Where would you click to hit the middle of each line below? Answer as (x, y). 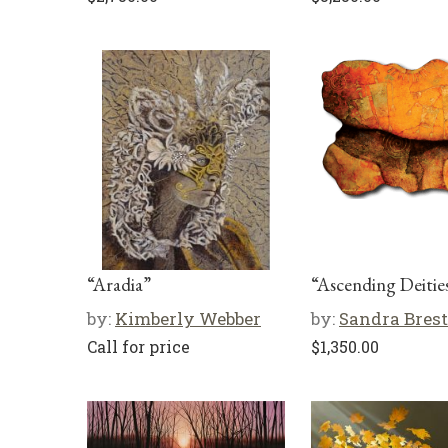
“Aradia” (119, 284)
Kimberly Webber (188, 318)
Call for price (138, 346)
